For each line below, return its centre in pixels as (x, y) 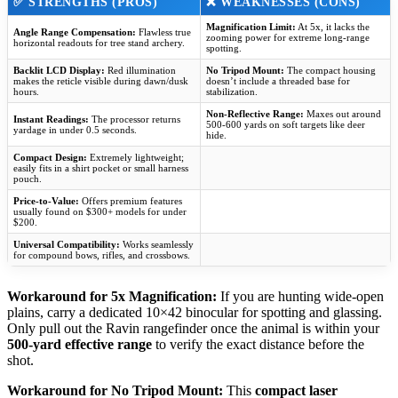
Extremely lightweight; (135, 158)
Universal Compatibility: (67, 245)
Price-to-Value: (46, 201)
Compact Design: (50, 158)
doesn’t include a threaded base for (278, 81)
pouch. (28, 179)
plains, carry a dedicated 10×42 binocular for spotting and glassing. (195, 313)
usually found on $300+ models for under (100, 212)
